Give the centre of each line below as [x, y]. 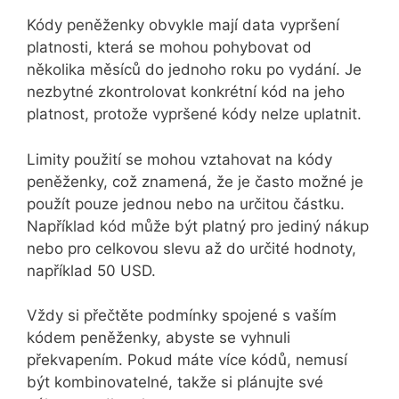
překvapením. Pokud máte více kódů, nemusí [187, 360]
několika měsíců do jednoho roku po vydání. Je [194, 70]
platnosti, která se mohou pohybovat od [169, 48]
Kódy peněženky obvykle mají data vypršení [183, 25]
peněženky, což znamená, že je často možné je [195, 181]
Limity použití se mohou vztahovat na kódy [179, 159]
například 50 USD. [91, 270]
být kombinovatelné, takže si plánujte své [175, 383]
